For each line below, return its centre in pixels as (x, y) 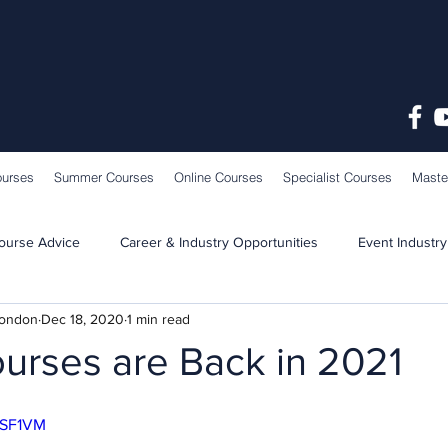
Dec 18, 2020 (82, 319)
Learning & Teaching (76, 322)
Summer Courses (104, 176)
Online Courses (218, 176)
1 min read (158, 319)
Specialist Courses (337, 176)
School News (220, 322)
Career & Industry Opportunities (219, 242)
